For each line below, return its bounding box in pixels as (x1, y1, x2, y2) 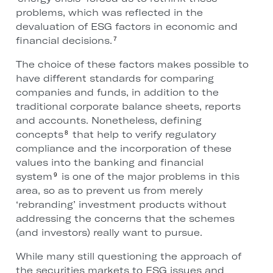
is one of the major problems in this (58, 171, 239, 183)
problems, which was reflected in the (15, 7, 203, 19)
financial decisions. (15, 35, 112, 47)
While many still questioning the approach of (15, 250, 241, 263)
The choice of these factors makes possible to (15, 58, 249, 71)
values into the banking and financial (15, 157, 204, 169)
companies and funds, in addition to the (15, 87, 219, 99)
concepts (15, 129, 63, 141)
